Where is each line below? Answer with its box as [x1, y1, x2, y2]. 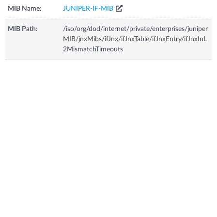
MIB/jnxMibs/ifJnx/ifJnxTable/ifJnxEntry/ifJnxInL [63, 36, 207, 43]
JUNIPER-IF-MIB [63, 5, 114, 12]
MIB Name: [8, 5, 42, 12]
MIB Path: [8, 26, 38, 32]
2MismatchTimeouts [63, 46, 124, 53]
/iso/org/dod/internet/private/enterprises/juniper [63, 26, 208, 32]
